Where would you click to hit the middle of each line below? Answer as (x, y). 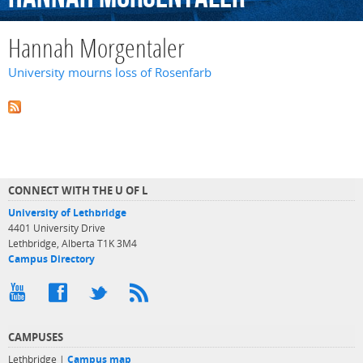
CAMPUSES (36, 337)
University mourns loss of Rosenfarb (110, 73)
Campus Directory (51, 258)
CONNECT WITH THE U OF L (78, 190)
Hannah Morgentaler (96, 51)
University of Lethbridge (67, 212)
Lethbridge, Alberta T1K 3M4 (73, 243)
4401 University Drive (57, 228)
